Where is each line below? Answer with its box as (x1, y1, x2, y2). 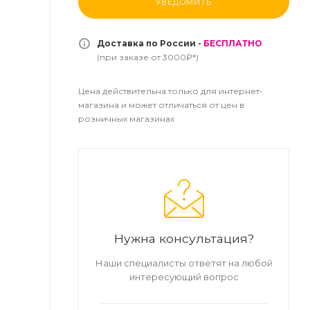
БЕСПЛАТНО (203, 38, 262, 48)
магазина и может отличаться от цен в (78, 100, 244, 110)
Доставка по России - (97, 38, 203, 48)
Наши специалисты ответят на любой (95, 257, 273, 268)
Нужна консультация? (113, 231, 254, 246)
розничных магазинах (78, 113, 174, 124)
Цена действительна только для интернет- (78, 86, 263, 96)
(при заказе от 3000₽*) (97, 52, 199, 62)
